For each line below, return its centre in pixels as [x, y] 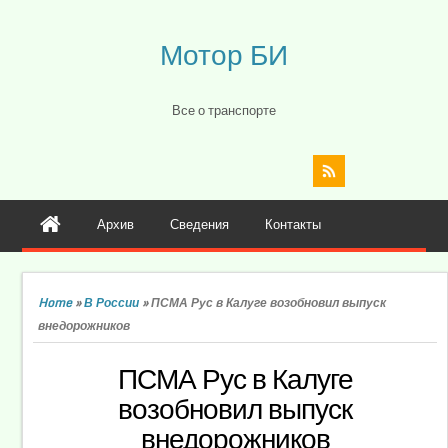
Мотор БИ [224, 54]
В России [112, 302]
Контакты [293, 223]
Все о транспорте [224, 110]
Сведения [200, 223]
